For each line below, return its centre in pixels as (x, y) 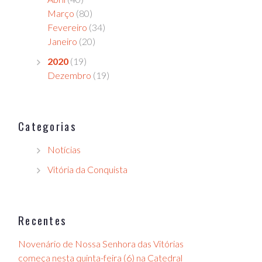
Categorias (47, 125)
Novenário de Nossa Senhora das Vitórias (101, 243)
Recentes (43, 220)
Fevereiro (67, 27)
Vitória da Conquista (87, 169)
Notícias (64, 149)
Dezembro (69, 75)
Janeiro (62, 41)
